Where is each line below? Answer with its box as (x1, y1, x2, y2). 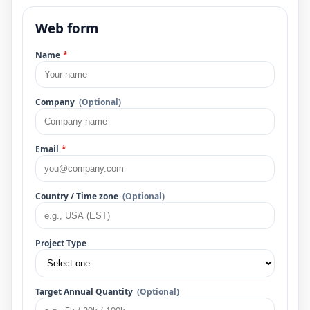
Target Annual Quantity (35, 286, 133, 298)
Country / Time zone (35, 190, 118, 203)
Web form (35, 19, 98, 37)
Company (35, 96, 75, 109)
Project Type (35, 237, 86, 250)
